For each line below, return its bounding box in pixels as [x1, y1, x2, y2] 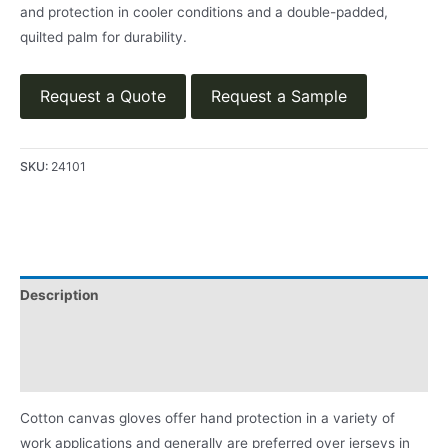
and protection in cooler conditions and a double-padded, [20, 3, 388, 20]
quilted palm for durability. [20, 28, 187, 45]
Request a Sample [211, 85, 347, 106]
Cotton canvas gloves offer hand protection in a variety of [20, 409, 395, 426]
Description [20, 287, 99, 304]
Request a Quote [40, 85, 166, 106]
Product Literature [20, 364, 144, 381]
